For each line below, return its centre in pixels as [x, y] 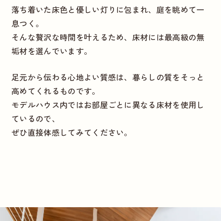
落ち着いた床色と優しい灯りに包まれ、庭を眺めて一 [108, 9]
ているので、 [35, 118]
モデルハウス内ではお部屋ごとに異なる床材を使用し [108, 104]
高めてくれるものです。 [55, 91]
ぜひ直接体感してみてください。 [72, 132]
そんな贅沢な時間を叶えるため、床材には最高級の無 [108, 37]
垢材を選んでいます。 [52, 51]
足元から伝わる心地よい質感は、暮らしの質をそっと [108, 77]
